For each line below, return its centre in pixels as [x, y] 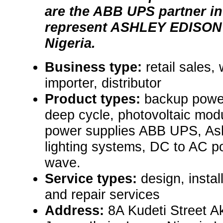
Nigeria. [70, 43]
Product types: [95, 99]
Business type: [95, 67]
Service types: [93, 179]
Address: [76, 211]
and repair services [102, 195]
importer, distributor [103, 83]
